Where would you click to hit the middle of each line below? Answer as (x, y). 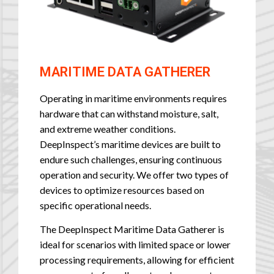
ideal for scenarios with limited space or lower (135, 245)
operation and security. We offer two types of (134, 174)
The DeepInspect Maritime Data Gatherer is (132, 229)
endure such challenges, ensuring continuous (131, 159)
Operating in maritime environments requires (133, 98)
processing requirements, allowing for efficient (137, 260)
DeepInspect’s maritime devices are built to (130, 144)
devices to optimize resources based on (122, 190)
